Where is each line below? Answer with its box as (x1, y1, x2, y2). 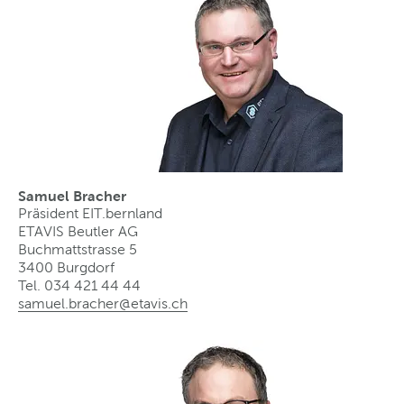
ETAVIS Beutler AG (18, 223, 138, 239)
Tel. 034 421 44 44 (18, 277, 141, 293)
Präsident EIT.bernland (18, 205, 162, 221)
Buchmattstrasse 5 (18, 241, 137, 257)
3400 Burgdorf (18, 259, 115, 275)
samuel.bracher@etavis (18, 295, 168, 311)
